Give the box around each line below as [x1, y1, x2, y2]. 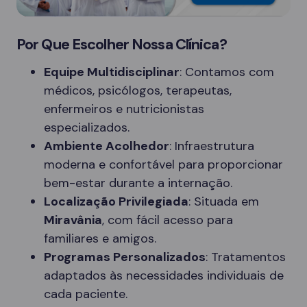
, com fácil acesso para [102, 212, 233, 228]
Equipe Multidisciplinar [44, 64, 180, 80]
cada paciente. [44, 286, 127, 302]
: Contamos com [180, 64, 274, 80]
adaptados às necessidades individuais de [44, 267, 284, 284]
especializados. [44, 119, 130, 136]
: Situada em [188, 193, 259, 210]
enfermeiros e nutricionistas [44, 101, 204, 117]
